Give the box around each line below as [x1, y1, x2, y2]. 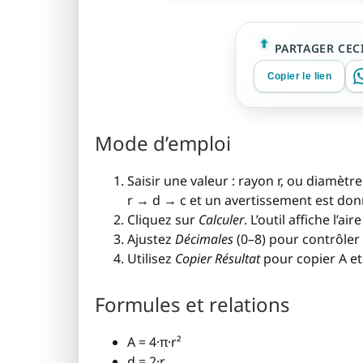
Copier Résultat [175, 250, 260, 268]
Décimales [175, 230, 233, 249]
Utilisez [127, 250, 175, 268]
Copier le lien [267, 70, 332, 82]
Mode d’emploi [95, 130, 231, 157]
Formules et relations [95, 290, 290, 318]
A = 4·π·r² [127, 332, 181, 351]
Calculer [199, 211, 244, 229]
